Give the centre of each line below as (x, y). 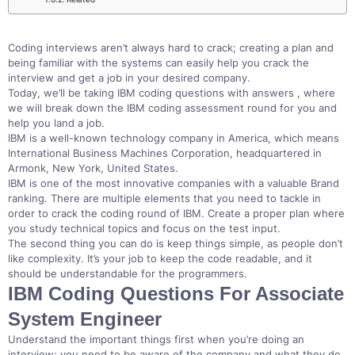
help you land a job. (56, 123)
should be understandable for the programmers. (128, 273)
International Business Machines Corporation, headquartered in (165, 153)
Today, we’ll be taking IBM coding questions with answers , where (172, 93)
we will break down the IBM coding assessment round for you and (172, 108)
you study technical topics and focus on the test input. (144, 228)
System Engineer (88, 319)
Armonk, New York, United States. (93, 168)
